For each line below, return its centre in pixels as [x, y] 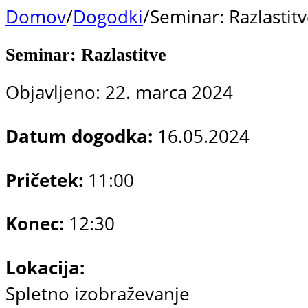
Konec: [35, 224]
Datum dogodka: [81, 136]
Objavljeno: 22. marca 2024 [119, 93]
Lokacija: [45, 267]
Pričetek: [44, 180]
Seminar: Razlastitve [86, 55]
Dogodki [108, 16]
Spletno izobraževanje [98, 294]
